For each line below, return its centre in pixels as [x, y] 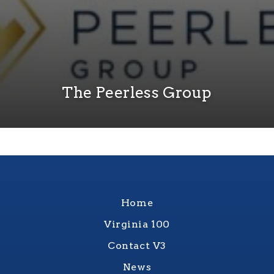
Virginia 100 [137, 224]
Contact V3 [137, 246]
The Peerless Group [137, 93]
